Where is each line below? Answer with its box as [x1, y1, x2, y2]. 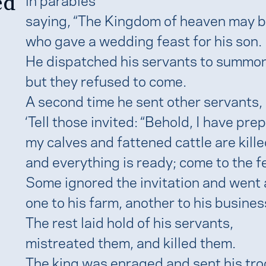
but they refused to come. [25, 69, 186, 90]
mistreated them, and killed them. [25, 231, 236, 252]
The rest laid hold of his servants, [25, 211, 233, 232]
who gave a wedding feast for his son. [25, 29, 262, 50]
